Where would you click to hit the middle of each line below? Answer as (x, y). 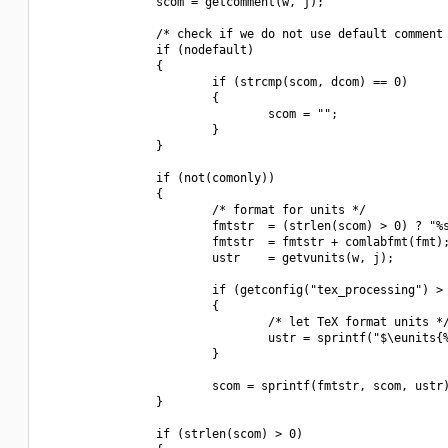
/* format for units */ (205, 210)
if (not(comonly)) (159, 178)
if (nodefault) (149, 50)
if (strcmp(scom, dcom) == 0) (226, 82)
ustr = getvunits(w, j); (219, 258)
